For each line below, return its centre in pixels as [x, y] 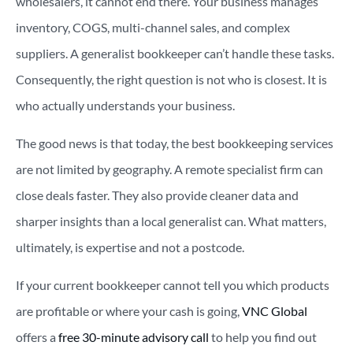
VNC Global [275, 310]
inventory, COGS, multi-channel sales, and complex [153, 27]
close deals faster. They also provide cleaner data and [157, 195]
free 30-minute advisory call [134, 336]
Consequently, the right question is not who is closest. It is [171, 79]
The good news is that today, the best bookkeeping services [175, 143]
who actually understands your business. [125, 105]
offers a [36, 336]
